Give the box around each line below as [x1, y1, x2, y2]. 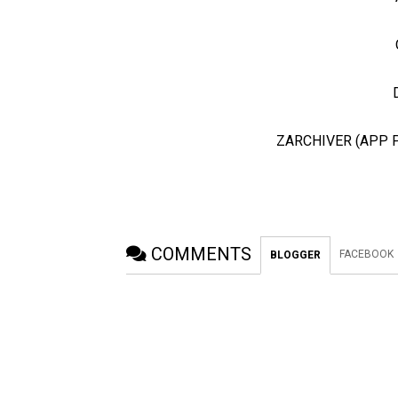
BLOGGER [270, 248, 321, 261]
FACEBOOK [339, 247, 394, 260]
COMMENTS [151, 243, 251, 265]
